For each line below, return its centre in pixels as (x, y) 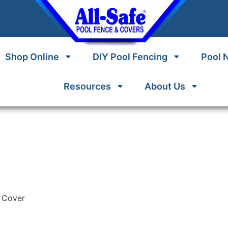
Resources (87, 86)
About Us (165, 86)
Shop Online (32, 57)
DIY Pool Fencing (130, 57)
